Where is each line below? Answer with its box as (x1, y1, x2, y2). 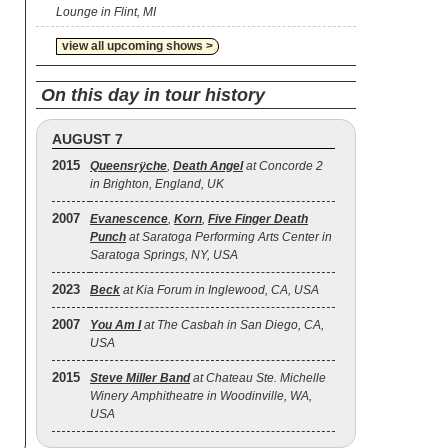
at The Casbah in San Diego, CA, (141, 318, 324, 332)
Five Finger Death (208, 212, 308, 226)
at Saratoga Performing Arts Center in (126, 230, 332, 244)
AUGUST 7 (52, 131, 123, 147)
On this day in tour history (41, 85, 265, 105)
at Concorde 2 (243, 159, 323, 173)
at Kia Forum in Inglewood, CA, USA (120, 283, 319, 297)
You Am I (90, 318, 141, 332)
